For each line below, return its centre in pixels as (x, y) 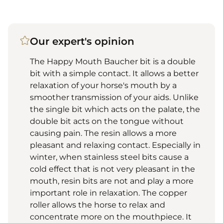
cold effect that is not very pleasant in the (112, 169)
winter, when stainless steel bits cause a (109, 157)
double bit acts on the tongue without (107, 121)
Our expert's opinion (82, 41)
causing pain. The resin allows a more (103, 133)
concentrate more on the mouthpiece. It (111, 217)
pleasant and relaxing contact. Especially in (115, 145)
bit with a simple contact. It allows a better (114, 73)
